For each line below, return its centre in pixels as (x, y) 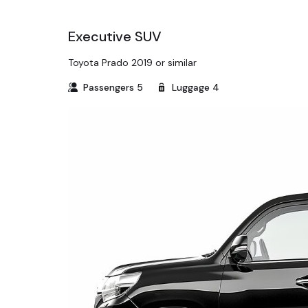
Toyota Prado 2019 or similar (132, 63)
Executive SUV (115, 36)
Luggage (191, 87)
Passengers (109, 87)
